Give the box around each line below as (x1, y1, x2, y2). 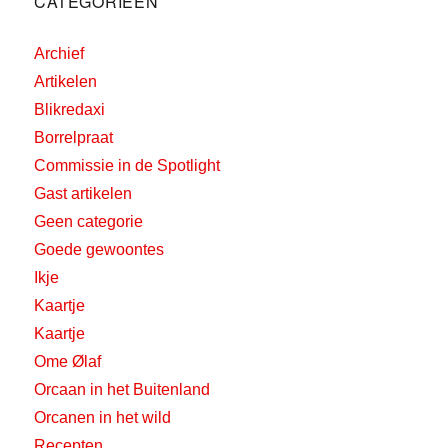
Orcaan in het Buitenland (34, 381, 211, 399)
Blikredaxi (34, 101, 106, 119)
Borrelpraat (34, 129, 114, 147)
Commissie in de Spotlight (34, 157, 221, 175)
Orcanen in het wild (34, 409, 172, 427)
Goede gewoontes (34, 241, 165, 259)
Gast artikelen (34, 185, 133, 203)
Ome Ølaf (34, 353, 102, 371)
